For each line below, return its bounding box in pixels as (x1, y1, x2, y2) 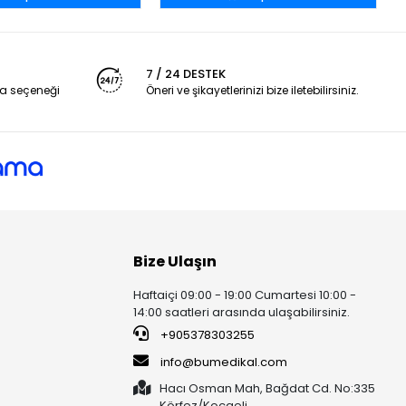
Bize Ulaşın (133, 250, 217, 272)
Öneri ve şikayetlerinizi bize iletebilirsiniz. (145, 82, 359, 99)
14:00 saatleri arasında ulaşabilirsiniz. (133, 303, 351, 321)
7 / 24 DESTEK (145, 65, 226, 83)
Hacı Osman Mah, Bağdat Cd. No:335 (159, 379, 376, 397)
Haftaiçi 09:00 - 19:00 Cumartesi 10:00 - (133, 285, 357, 304)
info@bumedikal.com (160, 353, 288, 371)
